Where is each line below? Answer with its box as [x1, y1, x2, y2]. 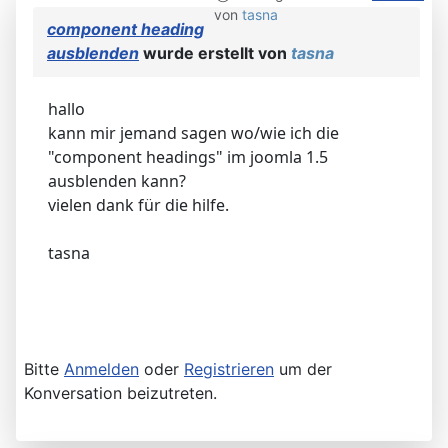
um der [274, 358, 332, 379]
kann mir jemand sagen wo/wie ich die [48, 121, 339, 144]
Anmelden [64, 358, 139, 379]
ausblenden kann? [48, 169, 186, 192]
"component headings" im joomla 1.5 [48, 145, 328, 168]
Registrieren [184, 358, 274, 379]
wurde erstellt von [139, 42, 291, 63]
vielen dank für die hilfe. [48, 193, 229, 216]
